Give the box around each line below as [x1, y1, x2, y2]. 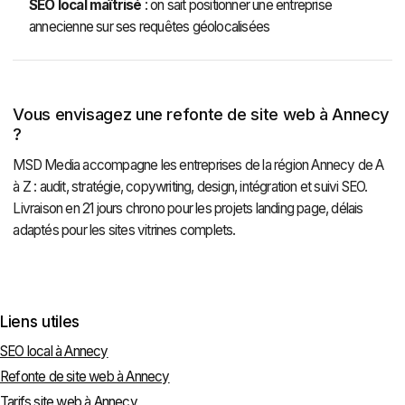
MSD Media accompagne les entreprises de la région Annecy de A [13, 155, 384, 174]
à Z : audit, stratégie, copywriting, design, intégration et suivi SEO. [13, 177, 368, 195]
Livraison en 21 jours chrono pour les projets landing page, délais [13, 199, 363, 217]
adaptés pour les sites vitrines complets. [13, 221, 236, 239]
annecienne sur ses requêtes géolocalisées [28, 18, 270, 36]
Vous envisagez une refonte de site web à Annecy [13, 104, 391, 125]
